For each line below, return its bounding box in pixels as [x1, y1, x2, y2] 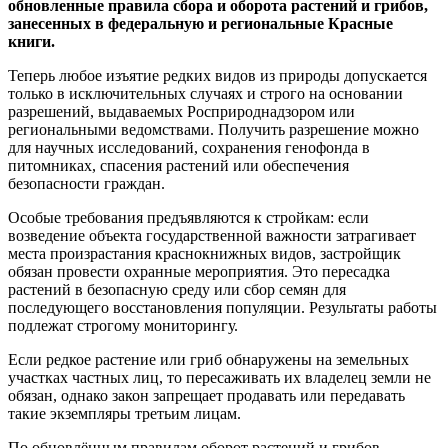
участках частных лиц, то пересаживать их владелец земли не [8, 369, 431, 387]
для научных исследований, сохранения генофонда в [8, 139, 370, 157]
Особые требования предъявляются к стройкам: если [8, 209, 369, 227]
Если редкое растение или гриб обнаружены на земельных [8, 351, 409, 369]
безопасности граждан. [8, 175, 165, 193]
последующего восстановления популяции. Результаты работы [8, 299, 437, 317]
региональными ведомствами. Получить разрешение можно [8, 121, 419, 139]
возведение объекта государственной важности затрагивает [8, 227, 416, 245]
